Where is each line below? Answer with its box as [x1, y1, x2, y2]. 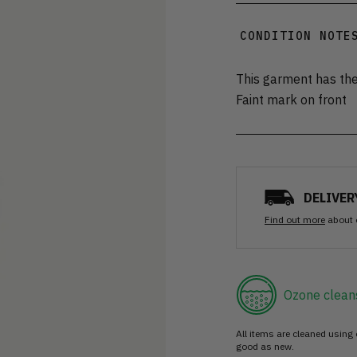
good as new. [236, 339, 294, 352]
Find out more [265, 213, 325, 226]
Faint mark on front [236, 91, 347, 108]
